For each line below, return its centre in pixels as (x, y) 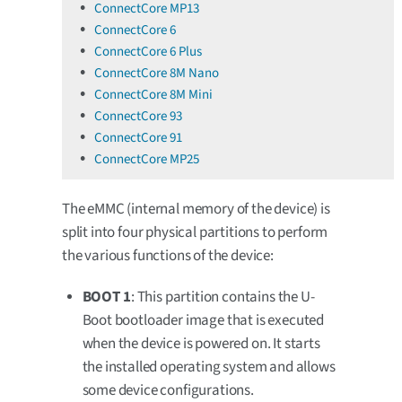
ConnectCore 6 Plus (148, 51)
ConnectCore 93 (138, 116)
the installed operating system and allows (209, 367)
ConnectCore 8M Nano (157, 73)
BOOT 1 (106, 297)
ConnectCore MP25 (147, 159)
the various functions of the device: (168, 255)
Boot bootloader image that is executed (203, 320)
